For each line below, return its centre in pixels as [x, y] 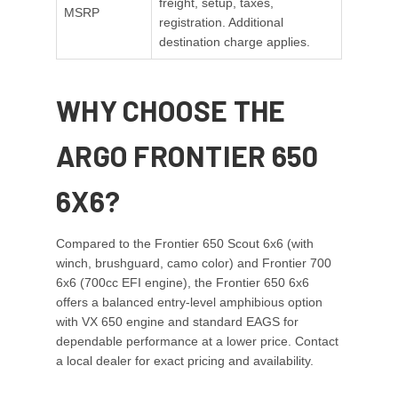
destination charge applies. [235, 42]
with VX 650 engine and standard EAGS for [177, 322]
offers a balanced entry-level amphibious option [189, 302]
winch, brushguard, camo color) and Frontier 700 [194, 263]
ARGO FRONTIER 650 [187, 156]
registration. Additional [221, 23]
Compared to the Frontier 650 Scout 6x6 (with [185, 244]
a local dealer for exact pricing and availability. [185, 361]
